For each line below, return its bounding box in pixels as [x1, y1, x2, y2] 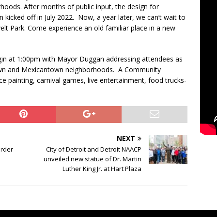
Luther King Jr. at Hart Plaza [62, 164, 142, 173]
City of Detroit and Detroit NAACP [46, 145, 142, 154]
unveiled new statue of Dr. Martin [44, 155, 142, 164]
